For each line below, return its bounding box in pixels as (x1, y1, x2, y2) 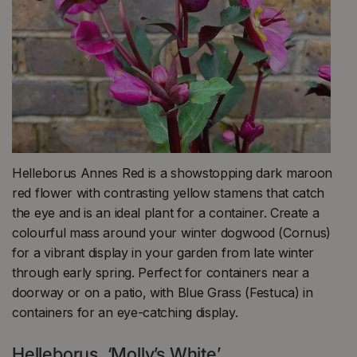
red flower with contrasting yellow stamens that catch (12, 184, 325, 201)
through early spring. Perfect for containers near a (12, 264, 309, 280)
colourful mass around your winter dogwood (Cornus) (12, 224, 331, 241)
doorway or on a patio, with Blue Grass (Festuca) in (12, 284, 313, 300)
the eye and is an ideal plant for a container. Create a (12, 204, 320, 221)
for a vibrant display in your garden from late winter (12, 244, 315, 261)
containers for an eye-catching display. (12, 304, 238, 320)
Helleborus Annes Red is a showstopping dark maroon (12, 164, 333, 181)
